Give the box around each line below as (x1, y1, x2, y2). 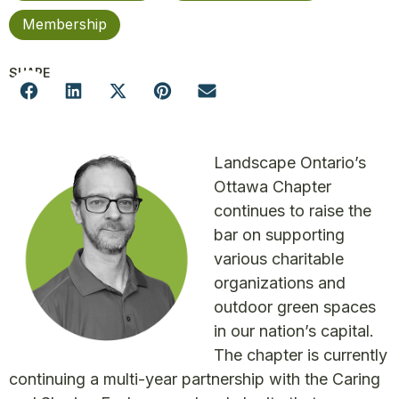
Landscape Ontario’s (214, 153, 366, 172)
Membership (22, 15, 107, 33)
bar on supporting (214, 225, 345, 244)
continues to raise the (214, 201, 371, 220)
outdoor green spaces (214, 297, 376, 316)
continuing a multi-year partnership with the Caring (9, 370, 380, 388)
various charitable (214, 249, 344, 268)
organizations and (214, 273, 346, 292)
